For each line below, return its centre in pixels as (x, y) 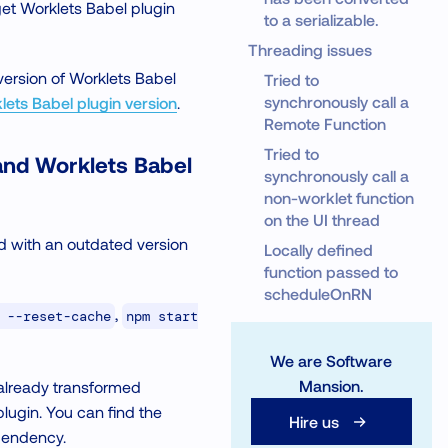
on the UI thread (321, 219)
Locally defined (318, 249)
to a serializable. (321, 19)
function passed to (330, 271)
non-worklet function (338, 197)
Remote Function (324, 123)
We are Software (331, 360)
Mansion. (331, 385)
